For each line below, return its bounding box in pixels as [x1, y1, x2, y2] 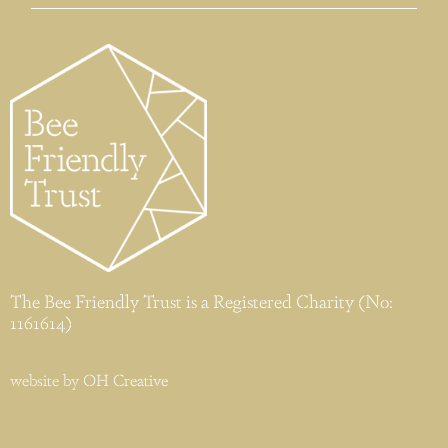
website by [10, 367, 83, 391]
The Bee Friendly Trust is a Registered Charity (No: [10, 287, 393, 313]
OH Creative [83, 367, 168, 391]
